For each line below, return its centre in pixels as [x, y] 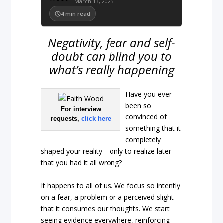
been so [139, 106]
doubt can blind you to [111, 56]
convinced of [146, 117]
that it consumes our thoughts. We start [106, 208]
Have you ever [149, 94]
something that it [153, 128]
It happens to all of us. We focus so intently [111, 185]
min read [78, 14]
